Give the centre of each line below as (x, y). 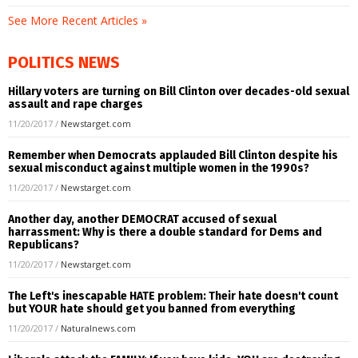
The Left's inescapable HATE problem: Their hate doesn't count (173, 296)
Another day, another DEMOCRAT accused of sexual (142, 219)
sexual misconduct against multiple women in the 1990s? (159, 168)
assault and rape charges (76, 104)
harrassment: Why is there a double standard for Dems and (165, 232)
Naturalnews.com (98, 328)
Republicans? (44, 245)
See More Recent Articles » (78, 20)
